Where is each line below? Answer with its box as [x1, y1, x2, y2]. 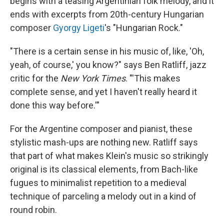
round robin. [10, 204, 57, 215]
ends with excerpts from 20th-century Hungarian [10, 9, 204, 19]
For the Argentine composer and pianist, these [10, 123, 192, 134]
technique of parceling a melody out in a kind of [10, 191, 196, 201]
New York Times [60, 73, 125, 83]
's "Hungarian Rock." [104, 22, 183, 33]
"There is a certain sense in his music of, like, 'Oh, [10, 46, 204, 56]
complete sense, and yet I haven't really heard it [10, 86, 197, 97]
